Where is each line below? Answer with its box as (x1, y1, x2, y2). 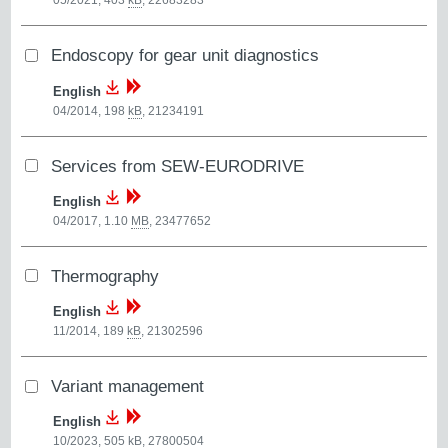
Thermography (51, 265, 160, 286)
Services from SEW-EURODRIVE (51, 155, 305, 176)
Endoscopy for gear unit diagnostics (51, 45, 320, 66)
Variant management (51, 376, 205, 397)
